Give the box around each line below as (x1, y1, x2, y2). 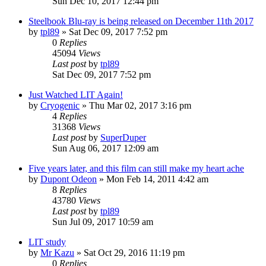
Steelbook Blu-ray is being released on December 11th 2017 (28, 15, 254, 26)
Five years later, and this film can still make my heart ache (28, 163, 244, 173)
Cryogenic (40, 100, 80, 110)
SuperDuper (100, 132, 146, 142)
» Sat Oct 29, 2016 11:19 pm (74, 247, 185, 258)
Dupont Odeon (40, 173, 97, 184)
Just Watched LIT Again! (28, 89, 123, 100)
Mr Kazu (40, 247, 74, 258)
